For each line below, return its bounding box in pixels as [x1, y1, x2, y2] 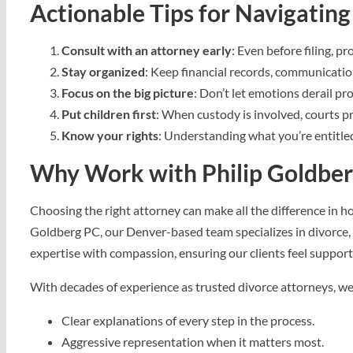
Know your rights [61, 128, 158, 143]
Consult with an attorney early [61, 43, 232, 58]
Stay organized [61, 64, 145, 79]
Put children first [61, 106, 156, 121]
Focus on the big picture [61, 85, 194, 100]
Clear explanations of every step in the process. [61, 313, 314, 328]
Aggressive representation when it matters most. [61, 334, 324, 349]
